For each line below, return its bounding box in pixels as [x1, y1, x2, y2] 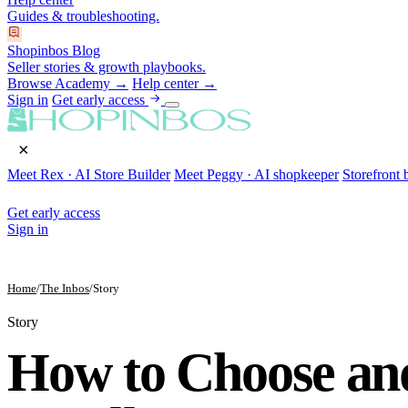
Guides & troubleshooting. [7, 7, 159, 24]
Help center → [132, 75, 217, 91]
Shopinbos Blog [7, 42, 100, 58]
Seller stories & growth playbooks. [7, 58, 206, 75]
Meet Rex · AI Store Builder [7, 166, 170, 182]
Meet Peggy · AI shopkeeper [174, 166, 339, 182]
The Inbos [40, 280, 89, 295]
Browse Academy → [7, 75, 128, 91]
